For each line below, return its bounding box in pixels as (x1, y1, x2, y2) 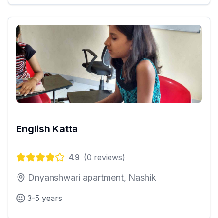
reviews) (91, 152, 125, 163)
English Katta (16, 123, 78, 135)
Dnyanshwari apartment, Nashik (28, 172, 156, 183)
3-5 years (27, 193, 62, 203)
